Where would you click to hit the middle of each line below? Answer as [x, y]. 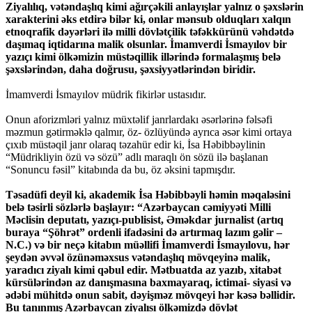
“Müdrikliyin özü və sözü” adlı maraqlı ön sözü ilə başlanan [137, 157]
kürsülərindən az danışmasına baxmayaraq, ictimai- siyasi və [148, 283]
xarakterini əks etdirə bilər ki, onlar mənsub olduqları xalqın [148, 19]
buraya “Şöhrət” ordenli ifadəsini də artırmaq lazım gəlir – [144, 233]
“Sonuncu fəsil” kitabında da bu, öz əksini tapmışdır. [120, 170]
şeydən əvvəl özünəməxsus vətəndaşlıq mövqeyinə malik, [138, 258]
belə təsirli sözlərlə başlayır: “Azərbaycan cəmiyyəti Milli [138, 208]
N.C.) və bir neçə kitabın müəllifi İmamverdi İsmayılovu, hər [148, 245]
